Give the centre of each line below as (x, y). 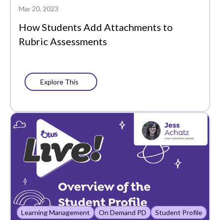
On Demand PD (123, 212)
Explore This (61, 82)
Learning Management (55, 212)
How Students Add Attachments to (96, 27)
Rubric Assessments (63, 41)
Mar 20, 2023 (39, 9)
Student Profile (179, 212)
